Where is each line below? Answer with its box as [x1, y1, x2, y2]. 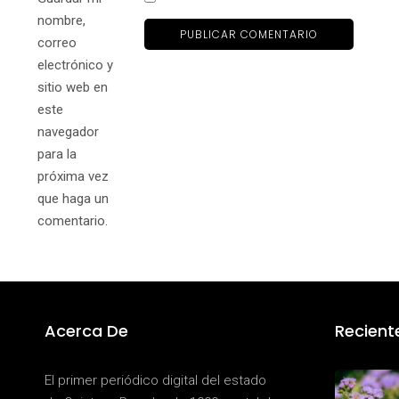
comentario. [37, 213, 108, 230]
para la [37, 146, 77, 163]
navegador [37, 124, 99, 141]
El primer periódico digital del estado [45, 372, 266, 389]
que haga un [37, 191, 109, 208]
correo [37, 35, 77, 52]
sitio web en [37, 79, 108, 96]
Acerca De [45, 320, 128, 343]
